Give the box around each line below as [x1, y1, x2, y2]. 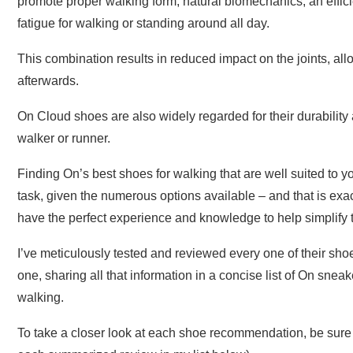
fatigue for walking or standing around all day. [17, 17, 269, 31]
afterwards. [17, 74, 79, 88]
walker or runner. [17, 132, 110, 146]
